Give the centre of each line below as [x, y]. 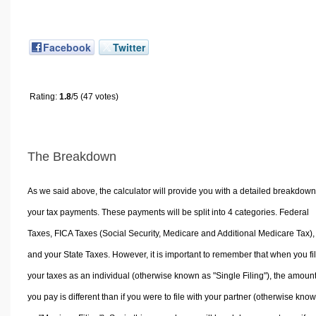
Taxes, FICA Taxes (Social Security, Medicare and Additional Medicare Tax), [171, 234]
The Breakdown [72, 156]
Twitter [129, 47]
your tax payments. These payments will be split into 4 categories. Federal [168, 213]
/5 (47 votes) [95, 96]
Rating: [44, 96]
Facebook [67, 47]
